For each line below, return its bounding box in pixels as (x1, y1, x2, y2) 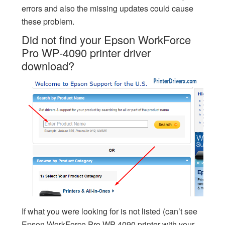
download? (21, 58, 74, 74)
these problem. (21, 16, 74, 28)
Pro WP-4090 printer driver (21, 45, 151, 61)
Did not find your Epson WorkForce (21, 32, 191, 48)
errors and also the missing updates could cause (21, 3, 193, 15)
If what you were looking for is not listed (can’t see (21, 205, 197, 217)
